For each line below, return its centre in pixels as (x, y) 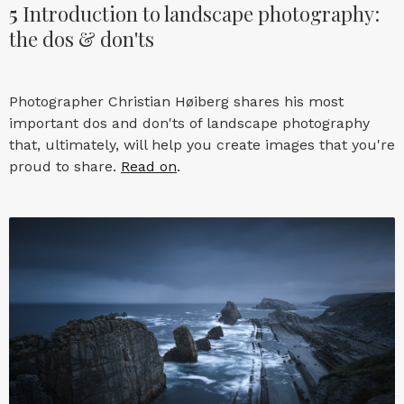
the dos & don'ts (82, 39)
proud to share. (65, 167)
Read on (149, 167)
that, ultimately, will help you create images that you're (202, 145)
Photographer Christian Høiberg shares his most (176, 102)
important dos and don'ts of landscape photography (189, 124)
